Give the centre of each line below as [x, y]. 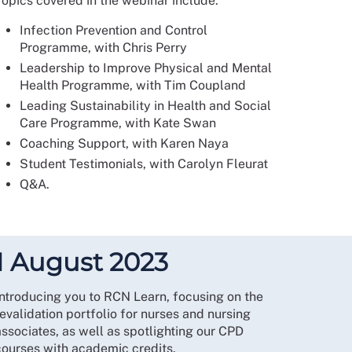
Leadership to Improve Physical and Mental [145, 68]
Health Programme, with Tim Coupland [132, 86]
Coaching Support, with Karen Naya [124, 144]
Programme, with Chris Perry [103, 48]
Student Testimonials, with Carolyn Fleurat [143, 164]
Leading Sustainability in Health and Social [145, 106]
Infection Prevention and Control [113, 31]
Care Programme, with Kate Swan [117, 123]
